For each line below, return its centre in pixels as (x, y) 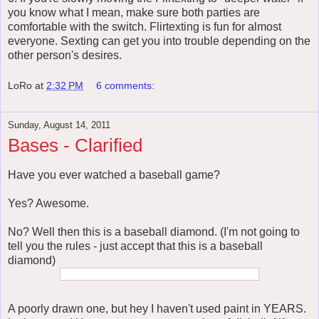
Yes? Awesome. (48, 204)
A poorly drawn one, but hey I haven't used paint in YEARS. (157, 309)
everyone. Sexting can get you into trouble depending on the (159, 41)
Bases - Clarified (75, 146)
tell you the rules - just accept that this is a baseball (135, 246)
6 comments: (126, 86)
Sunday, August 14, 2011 (59, 125)
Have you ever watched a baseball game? (114, 175)
